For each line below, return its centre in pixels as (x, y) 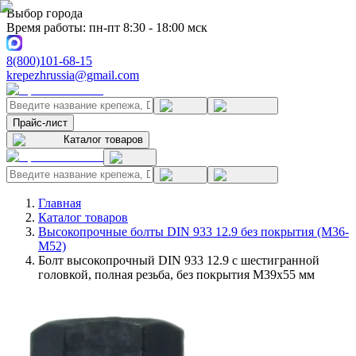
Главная (60, 203)
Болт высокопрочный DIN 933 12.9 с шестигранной (179, 260)
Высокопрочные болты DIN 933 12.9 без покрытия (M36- (193, 232)
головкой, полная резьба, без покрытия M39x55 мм (176, 275)
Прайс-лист (40, 123)
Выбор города (44, 13)
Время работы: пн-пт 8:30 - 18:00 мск (107, 27)
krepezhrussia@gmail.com (73, 75)
